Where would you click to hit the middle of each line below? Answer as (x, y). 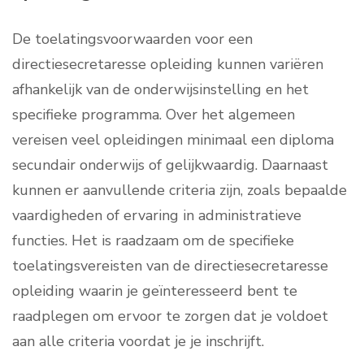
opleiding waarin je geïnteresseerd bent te (155, 291)
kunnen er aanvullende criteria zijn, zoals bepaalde (180, 191)
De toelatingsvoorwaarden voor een (132, 39)
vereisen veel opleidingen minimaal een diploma (173, 140)
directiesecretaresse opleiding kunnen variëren (168, 65)
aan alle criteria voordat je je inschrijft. (138, 342)
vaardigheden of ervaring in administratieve (157, 216)
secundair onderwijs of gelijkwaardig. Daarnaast (170, 165)
